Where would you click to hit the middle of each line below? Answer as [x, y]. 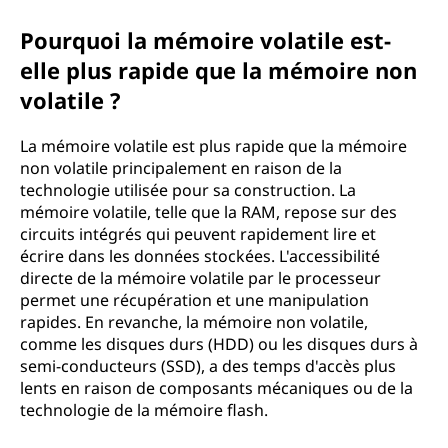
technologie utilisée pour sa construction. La [188, 190]
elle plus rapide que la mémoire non [218, 70]
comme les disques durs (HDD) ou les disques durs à [219, 344]
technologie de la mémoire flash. [144, 410]
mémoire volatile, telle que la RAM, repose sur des [208, 212]
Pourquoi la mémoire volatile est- [205, 40]
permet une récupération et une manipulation [194, 300]
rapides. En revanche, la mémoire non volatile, [194, 322]
